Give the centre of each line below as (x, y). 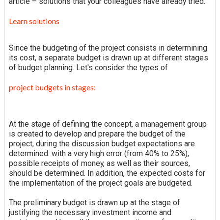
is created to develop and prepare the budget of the (97, 134)
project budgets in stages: (52, 87)
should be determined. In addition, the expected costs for (107, 173)
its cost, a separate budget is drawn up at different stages (108, 57)
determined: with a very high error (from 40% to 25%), (99, 153)
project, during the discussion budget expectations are (102, 143)
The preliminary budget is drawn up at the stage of (94, 202)
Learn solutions (34, 21)
